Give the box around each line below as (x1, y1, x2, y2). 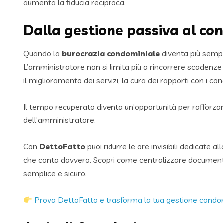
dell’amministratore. (23, 115, 96, 125)
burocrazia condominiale (62, 48, 160, 59)
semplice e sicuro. (23, 168, 87, 179)
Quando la (23, 48, 62, 59)
